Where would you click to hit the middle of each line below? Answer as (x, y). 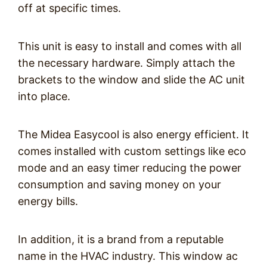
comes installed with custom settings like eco (132, 151)
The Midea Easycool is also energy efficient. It (133, 134)
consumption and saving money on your (119, 184)
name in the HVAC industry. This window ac (128, 256)
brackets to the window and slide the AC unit (131, 80)
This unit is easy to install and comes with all (130, 46)
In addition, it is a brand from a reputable (121, 239)
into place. (44, 96)
